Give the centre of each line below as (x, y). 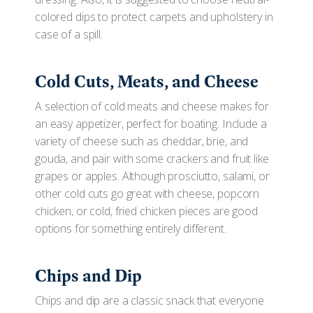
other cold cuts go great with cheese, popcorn (147, 194)
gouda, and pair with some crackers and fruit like (152, 159)
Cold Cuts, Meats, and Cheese (147, 81)
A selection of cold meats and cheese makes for (152, 106)
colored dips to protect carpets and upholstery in (154, 17)
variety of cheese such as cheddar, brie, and (142, 141)
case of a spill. (69, 34)
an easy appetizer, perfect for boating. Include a (151, 124)
